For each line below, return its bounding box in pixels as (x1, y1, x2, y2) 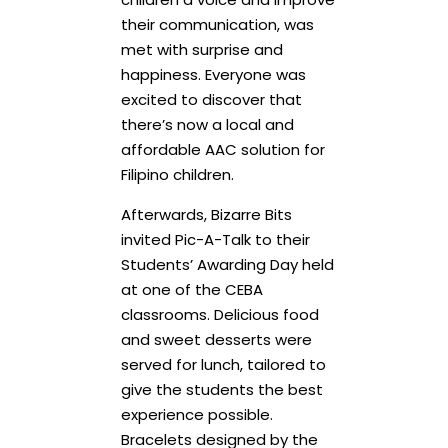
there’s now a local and (120, 113, 294, 135)
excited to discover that (120, 88, 302, 110)
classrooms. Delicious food (120, 303, 319, 325)
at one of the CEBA (120, 278, 263, 300)
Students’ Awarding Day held (120, 253, 334, 275)
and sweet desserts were (120, 328, 312, 350)
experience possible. (120, 403, 273, 425)
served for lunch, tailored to (120, 353, 326, 375)
